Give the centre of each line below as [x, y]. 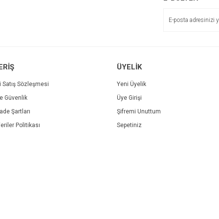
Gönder [109, 106]
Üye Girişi [129, 98]
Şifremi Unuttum [139, 111]
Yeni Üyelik [131, 84]
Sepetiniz [129, 125]
